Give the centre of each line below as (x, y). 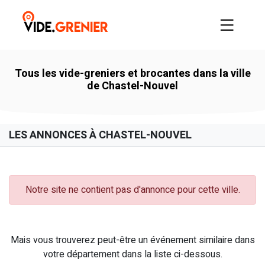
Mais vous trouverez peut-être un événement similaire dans (132, 240)
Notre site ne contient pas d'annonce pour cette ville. (132, 190)
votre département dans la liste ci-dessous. (132, 254)
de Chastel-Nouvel (132, 86)
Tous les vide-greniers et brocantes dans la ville (132, 73)
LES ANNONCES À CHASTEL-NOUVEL (100, 135)
